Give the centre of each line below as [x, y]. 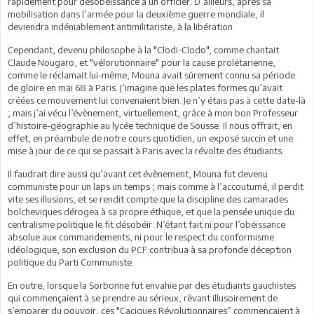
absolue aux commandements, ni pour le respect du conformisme [141, 237]
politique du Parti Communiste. [72, 262]
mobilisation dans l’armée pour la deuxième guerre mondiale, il [136, 14]
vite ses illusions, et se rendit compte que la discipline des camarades [148, 199]
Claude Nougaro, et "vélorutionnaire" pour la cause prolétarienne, [142, 63]
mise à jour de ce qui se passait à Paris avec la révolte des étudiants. [146, 151]
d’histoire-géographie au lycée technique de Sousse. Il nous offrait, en [150, 126]
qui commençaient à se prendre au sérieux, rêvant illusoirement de [143, 298]
